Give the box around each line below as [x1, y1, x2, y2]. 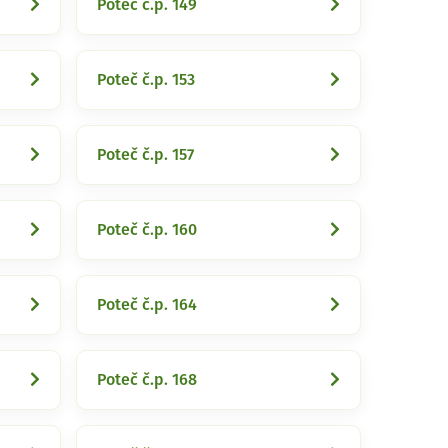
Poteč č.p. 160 [97, 222, 197, 238]
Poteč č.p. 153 [97, 72, 195, 88]
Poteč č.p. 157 [97, 147, 194, 163]
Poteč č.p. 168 [97, 372, 197, 388]
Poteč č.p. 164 [97, 297, 197, 313]
